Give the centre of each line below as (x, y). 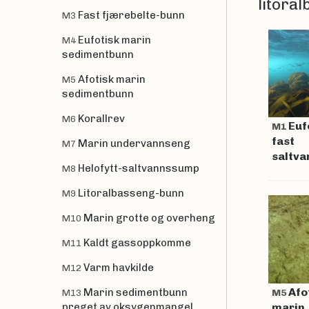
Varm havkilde (119, 267)
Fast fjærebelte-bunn (131, 15)
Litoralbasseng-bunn (131, 193)
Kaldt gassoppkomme (137, 242)
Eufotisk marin (114, 40)
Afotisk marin (112, 79)
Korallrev (101, 118)
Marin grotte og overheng (149, 218)
